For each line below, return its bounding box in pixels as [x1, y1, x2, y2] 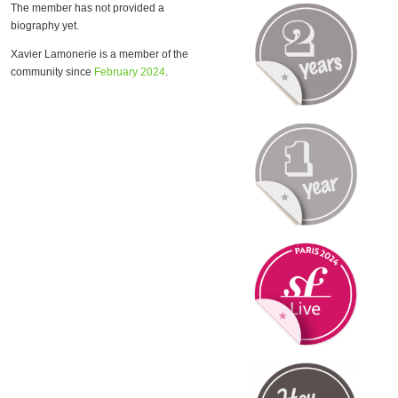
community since [11, 66, 94, 78]
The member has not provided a [11, 2, 164, 14]
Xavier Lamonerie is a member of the [11, 48, 188, 60]
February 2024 [94, 66, 165, 78]
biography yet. [11, 20, 79, 32]
